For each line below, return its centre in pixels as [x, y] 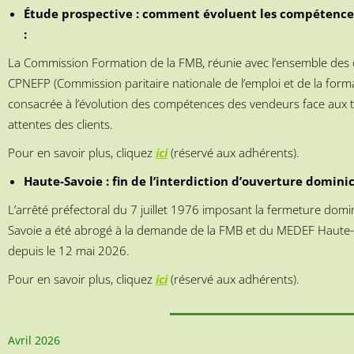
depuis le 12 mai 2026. [69, 251]
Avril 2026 [34, 340]
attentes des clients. [60, 124]
